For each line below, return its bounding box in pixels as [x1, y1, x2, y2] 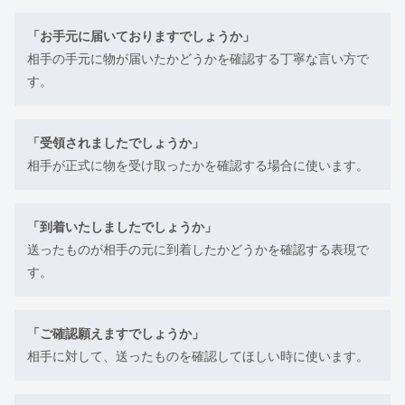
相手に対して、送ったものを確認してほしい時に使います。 [27, 349, 369, 363]
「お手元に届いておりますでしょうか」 [27, 29, 255, 43]
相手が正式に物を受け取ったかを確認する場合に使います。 [27, 158, 369, 173]
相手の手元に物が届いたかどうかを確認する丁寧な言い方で [27, 52, 369, 66]
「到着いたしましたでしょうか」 [27, 220, 217, 234]
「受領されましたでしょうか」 [27, 136, 204, 150]
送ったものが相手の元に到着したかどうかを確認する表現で [27, 242, 369, 257]
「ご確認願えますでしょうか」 [27, 326, 204, 341]
